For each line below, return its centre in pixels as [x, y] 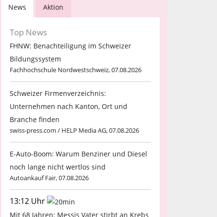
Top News [28, 32]
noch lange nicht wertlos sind [58, 167]
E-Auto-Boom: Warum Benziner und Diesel [78, 154]
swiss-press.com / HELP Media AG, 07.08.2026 [74, 130]
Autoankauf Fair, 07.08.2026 [49, 178]
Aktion [53, 7]
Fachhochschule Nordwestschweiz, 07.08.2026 [76, 70]
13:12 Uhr [28, 201]
